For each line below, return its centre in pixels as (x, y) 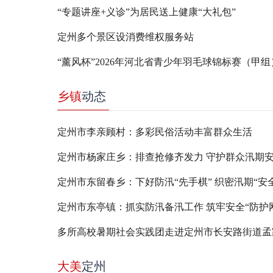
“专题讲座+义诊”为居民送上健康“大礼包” (146, 12)
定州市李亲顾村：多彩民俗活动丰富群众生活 (154, 132)
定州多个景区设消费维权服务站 (125, 37)
